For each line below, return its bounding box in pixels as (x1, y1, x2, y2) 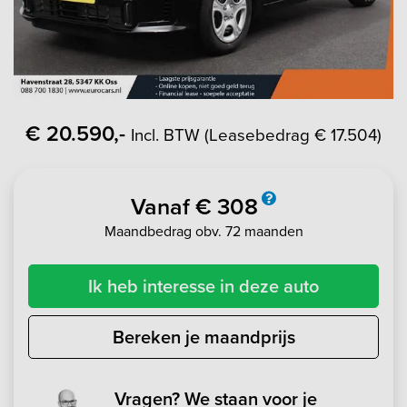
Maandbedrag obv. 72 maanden (104, 220, 303, 242)
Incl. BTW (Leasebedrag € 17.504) (131, 122, 382, 147)
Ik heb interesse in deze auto (88, 272, 319, 300)
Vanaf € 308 (131, 189, 258, 223)
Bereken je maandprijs (112, 323, 295, 351)
